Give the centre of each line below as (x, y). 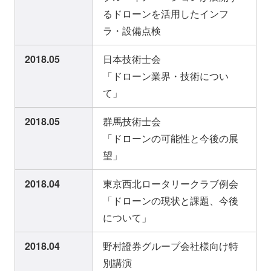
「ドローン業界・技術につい (166, 76)
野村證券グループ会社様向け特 (171, 246)
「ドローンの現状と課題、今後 (171, 201)
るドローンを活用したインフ (166, 14)
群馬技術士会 (132, 122)
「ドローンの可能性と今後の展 (171, 139)
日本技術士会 (132, 59)
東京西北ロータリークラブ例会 (171, 184)
